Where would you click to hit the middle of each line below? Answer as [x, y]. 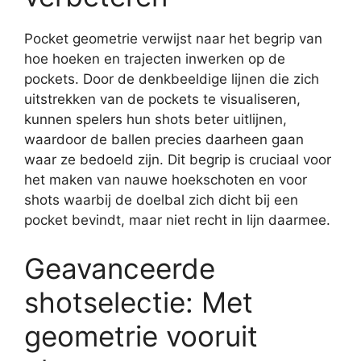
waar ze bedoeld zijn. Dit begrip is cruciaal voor [178, 160]
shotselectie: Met [139, 302]
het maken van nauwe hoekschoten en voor [166, 180]
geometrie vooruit [141, 336]
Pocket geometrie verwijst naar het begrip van [173, 39]
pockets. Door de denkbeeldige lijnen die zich [172, 79]
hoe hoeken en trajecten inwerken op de [155, 59]
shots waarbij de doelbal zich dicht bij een [161, 200]
